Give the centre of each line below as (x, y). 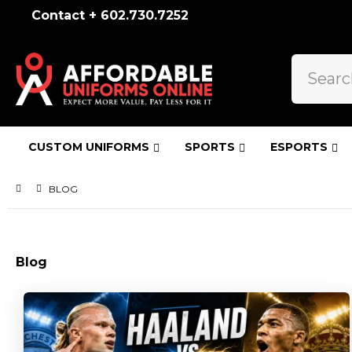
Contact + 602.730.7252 (110, 15)
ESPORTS (299, 147)
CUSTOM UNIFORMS (89, 147)
